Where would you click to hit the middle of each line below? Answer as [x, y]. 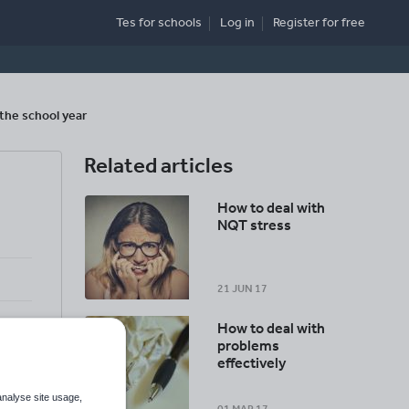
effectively [252, 363]
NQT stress [255, 225]
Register [298, 23]
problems [249, 346]
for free [344, 23]
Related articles [158, 165]
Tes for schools [159, 23]
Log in [237, 23]
